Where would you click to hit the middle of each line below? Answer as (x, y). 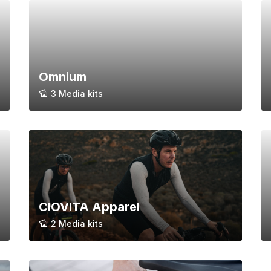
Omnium (63, 77)
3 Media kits (77, 94)
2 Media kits (77, 224)
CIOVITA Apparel (89, 207)
